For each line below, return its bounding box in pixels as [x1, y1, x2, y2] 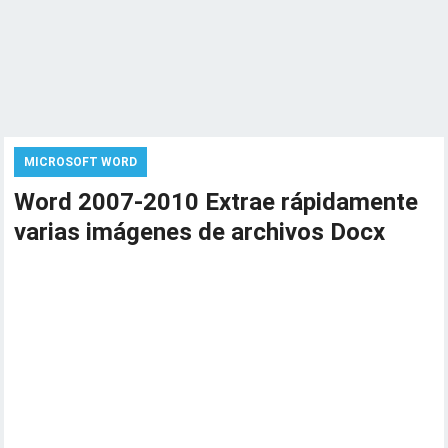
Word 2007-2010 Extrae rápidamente [14, 188, 419, 216]
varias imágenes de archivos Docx [14, 218, 386, 246]
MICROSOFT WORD [24, 155, 138, 169]
